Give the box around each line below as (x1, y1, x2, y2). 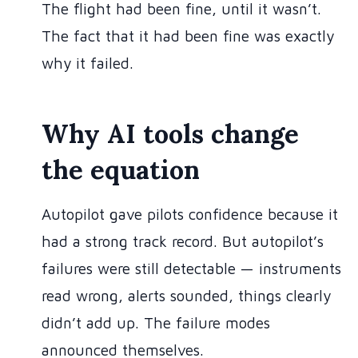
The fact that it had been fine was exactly (42, 27, 334, 46)
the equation (42, 153, 200, 186)
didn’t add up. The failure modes (42, 313, 270, 332)
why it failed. (42, 54, 133, 73)
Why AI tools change (42, 117, 299, 150)
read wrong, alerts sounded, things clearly (42, 286, 331, 304)
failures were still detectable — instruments (42, 259, 341, 277)
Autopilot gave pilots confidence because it (42, 205, 338, 223)
